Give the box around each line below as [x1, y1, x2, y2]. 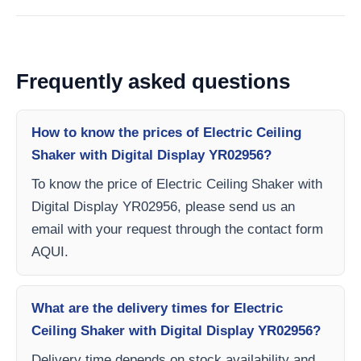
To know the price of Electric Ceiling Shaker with [31, 176, 322, 192]
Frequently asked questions [16, 69, 290, 93]
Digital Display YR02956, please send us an [31, 199, 295, 214]
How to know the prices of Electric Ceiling [31, 125, 301, 140]
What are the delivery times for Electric [31, 301, 283, 316]
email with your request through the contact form [31, 222, 323, 237]
